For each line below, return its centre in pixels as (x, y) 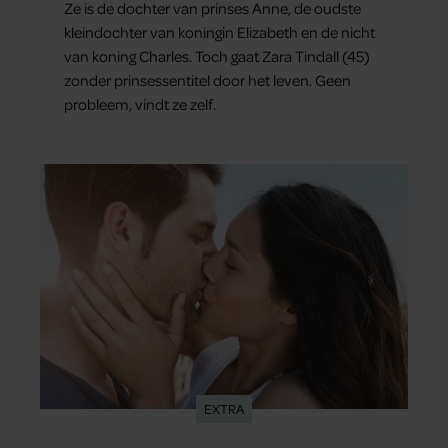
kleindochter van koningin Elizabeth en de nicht (219, 31)
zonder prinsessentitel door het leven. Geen (207, 79)
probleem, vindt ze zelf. (140, 103)
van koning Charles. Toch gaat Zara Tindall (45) (217, 55)
